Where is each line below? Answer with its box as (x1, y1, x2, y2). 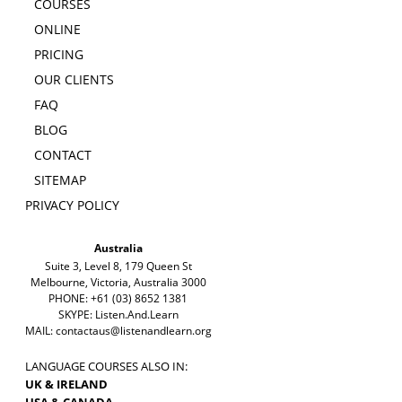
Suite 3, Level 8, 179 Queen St (44, 258, 192, 275)
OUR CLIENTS (33, 71, 114, 89)
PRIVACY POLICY (24, 197, 119, 214)
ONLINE (33, 21, 81, 39)
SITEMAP (33, 171, 86, 189)
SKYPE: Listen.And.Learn (57, 307, 179, 323)
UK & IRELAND (24, 376, 108, 393)
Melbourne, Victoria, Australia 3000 (30, 275, 206, 291)
